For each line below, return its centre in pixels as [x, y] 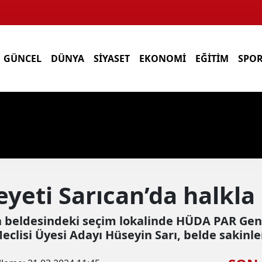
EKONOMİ [163, 59]
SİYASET [112, 59]
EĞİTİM [212, 59]
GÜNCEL [23, 59]
